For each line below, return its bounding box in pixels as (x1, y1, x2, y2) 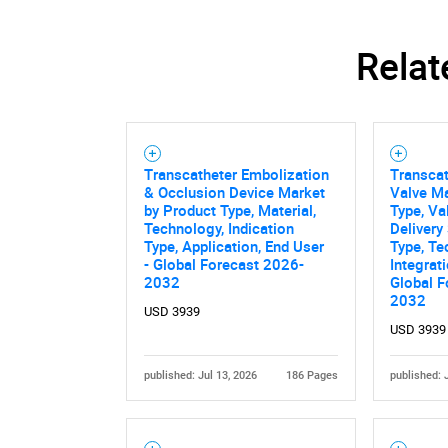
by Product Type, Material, (143, 199, 316, 220)
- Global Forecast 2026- (143, 253, 304, 274)
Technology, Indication (143, 217, 294, 238)
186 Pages (286, 368, 339, 382)
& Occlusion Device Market (143, 181, 325, 202)
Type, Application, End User (143, 235, 324, 256)
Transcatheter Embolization (143, 163, 329, 184)
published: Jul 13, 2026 (143, 368, 257, 382)
